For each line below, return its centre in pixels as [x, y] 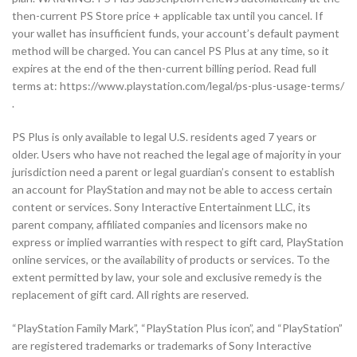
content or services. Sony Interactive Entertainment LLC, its [161, 207]
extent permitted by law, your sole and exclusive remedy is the [167, 277]
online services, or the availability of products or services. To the [171, 260]
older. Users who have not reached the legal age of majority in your [177, 155]
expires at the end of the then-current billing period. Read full [164, 69]
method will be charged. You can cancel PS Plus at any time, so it [171, 51]
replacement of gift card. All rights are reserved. [130, 295]
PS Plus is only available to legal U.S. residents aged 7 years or [164, 137]
